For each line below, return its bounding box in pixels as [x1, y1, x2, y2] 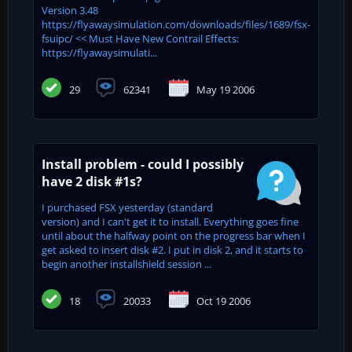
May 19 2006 [196, 82, 255, 97]
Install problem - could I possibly [42, 155, 244, 173]
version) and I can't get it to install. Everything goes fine [42, 214, 299, 229]
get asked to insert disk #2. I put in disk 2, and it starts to [42, 242, 303, 257]
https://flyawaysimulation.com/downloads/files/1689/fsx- [42, 16, 310, 31]
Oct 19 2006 [196, 293, 251, 308]
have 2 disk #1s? [42, 172, 142, 190]
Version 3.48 [42, 2, 98, 17]
